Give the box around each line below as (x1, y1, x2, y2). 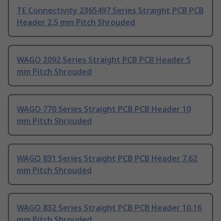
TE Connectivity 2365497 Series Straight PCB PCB (17, 5, 204, 16)
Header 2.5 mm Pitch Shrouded (17, 17, 135, 28)
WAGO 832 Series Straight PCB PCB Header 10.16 (17, 202, 202, 214)
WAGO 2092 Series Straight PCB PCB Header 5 (17, 54, 191, 66)
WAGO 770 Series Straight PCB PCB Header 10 (17, 104, 191, 115)
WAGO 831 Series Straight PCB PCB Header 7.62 (17, 153, 197, 164)
